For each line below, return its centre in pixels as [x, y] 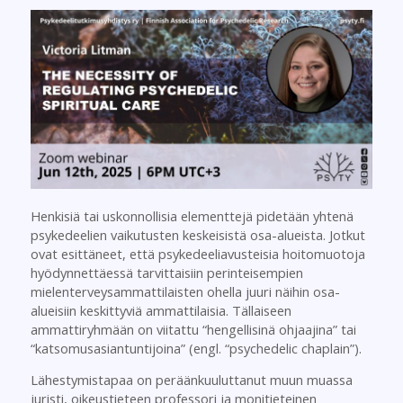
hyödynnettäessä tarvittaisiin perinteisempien [166, 272]
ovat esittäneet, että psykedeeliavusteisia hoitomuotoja [197, 253]
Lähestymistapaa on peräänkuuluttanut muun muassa [191, 380]
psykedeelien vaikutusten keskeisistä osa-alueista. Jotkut [197, 234]
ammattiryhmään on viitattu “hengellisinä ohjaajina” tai [193, 329]
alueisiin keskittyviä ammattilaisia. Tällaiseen [161, 310]
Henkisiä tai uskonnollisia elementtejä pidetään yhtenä [192, 215]
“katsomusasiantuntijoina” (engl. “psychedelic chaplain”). [196, 348]
